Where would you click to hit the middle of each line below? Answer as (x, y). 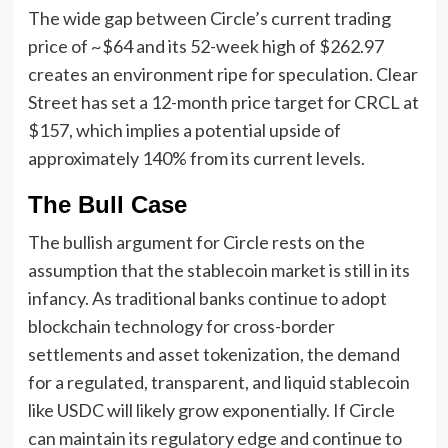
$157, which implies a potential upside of (184, 129)
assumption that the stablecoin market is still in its (218, 269)
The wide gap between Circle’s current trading (209, 17)
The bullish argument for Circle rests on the (196, 241)
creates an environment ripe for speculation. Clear (222, 73)
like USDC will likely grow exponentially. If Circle (211, 409)
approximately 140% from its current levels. (196, 157)
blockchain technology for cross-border (181, 325)
